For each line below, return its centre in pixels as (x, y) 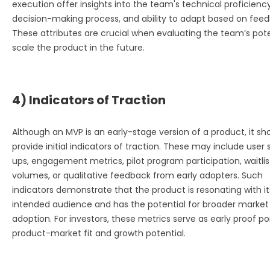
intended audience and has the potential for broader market (140, 204)
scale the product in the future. (78, 47)
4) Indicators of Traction (89, 100)
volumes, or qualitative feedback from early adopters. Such (137, 175)
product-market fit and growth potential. (99, 233)
